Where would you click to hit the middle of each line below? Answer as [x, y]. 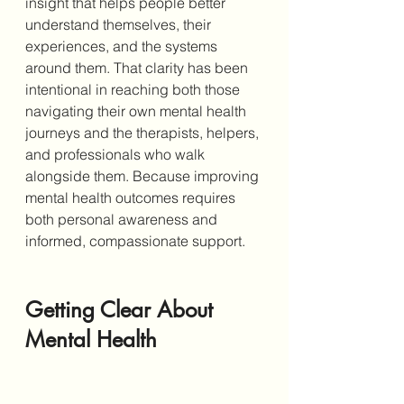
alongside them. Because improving [144, 176]
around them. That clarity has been [138, 68]
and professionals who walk [117, 155]
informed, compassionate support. [135, 241]
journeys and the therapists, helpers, [144, 133]
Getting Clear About [122, 310]
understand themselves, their [120, 25]
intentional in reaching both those [134, 90]
